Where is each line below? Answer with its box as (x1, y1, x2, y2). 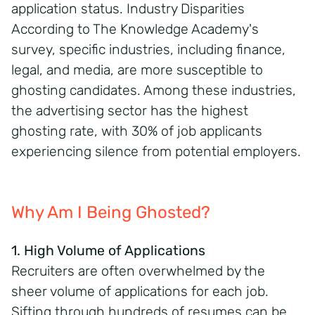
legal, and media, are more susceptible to (11, 61, 263, 78)
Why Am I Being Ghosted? (11, 202, 210, 222)
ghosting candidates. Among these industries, (11, 82, 296, 98)
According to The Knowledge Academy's (11, 20, 259, 37)
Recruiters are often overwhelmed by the (11, 262, 265, 279)
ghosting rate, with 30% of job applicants (11, 122, 262, 139)
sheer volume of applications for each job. (11, 283, 269, 300)
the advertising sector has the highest (11, 102, 248, 119)
